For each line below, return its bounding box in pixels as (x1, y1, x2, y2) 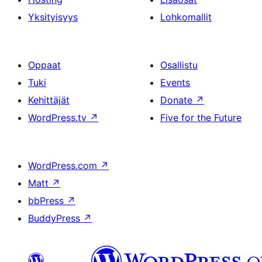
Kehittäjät (28, 94, 70, 106)
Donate (160, 94, 195, 106)
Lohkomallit (160, 11, 212, 23)
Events (160, 77, 190, 89)
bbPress (28, 195, 67, 207)
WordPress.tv (28, 112, 89, 124)
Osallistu (160, 59, 198, 71)
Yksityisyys (28, 11, 78, 23)
